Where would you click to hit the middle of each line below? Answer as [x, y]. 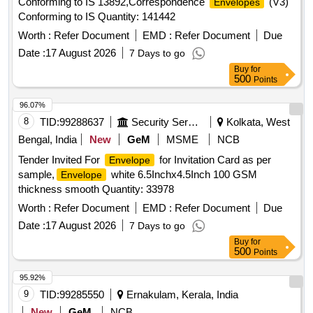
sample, [36, 175]
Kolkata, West [257, 122]
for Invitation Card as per [214, 160]
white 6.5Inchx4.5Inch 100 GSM [183, 175]
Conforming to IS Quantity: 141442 [97, 17]
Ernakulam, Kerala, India [181, 295]
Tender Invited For [60, 160]
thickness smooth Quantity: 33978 [96, 189]
